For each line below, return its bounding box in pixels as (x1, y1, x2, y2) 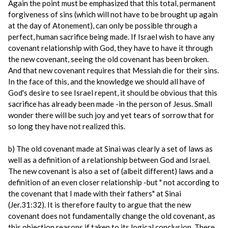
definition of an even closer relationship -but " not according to (8, 178, 219, 187)
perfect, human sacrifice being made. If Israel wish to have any (8, 32, 215, 41)
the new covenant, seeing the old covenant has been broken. (8, 54, 209, 64)
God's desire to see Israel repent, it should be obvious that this (8, 88, 217, 97)
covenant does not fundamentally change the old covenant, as (8, 211, 215, 220)
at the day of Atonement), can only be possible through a (8, 21, 197, 30)
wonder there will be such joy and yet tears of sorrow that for (8, 110, 214, 120)
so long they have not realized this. (8, 122, 125, 131)
